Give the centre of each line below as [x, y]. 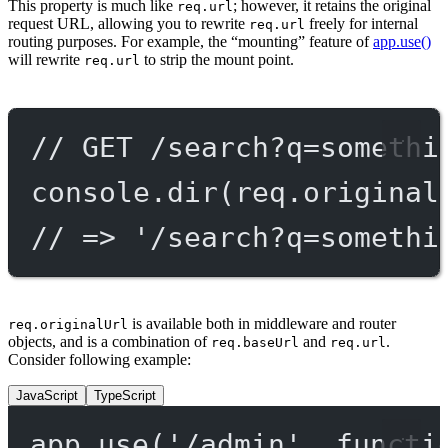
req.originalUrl [68, 325]
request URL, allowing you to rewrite [128, 24]
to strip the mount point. [217, 60]
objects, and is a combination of [109, 342]
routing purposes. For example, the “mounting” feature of [190, 42]
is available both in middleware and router [262, 324]
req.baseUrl [255, 343]
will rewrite [46, 60]
